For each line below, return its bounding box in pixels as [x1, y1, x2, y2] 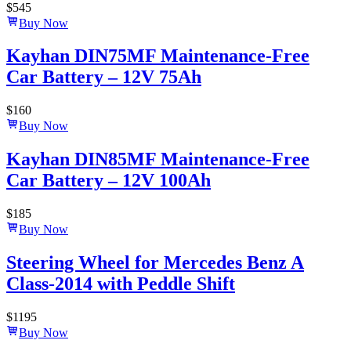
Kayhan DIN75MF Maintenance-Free [6, 45, 309, 67]
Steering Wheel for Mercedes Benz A [6, 252, 304, 273]
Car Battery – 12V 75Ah [6, 67, 201, 88]
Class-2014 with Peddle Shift [6, 273, 235, 295]
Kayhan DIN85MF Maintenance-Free [6, 149, 309, 170]
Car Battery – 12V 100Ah [6, 170, 211, 191]
